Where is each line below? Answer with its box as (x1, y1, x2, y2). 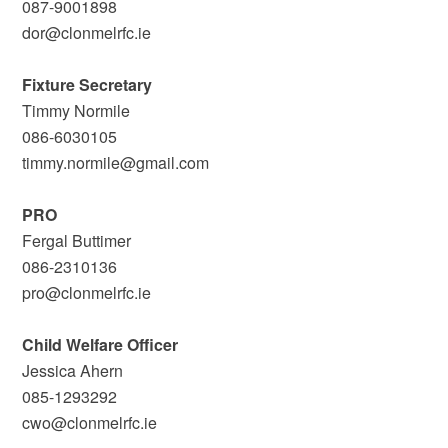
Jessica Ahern (22, 359, 124, 382)
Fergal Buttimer (22, 229, 132, 252)
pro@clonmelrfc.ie (22, 281, 152, 304)
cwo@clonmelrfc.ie (22, 411, 158, 434)
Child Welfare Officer (22, 333, 179, 356)
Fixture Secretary (22, 73, 153, 96)
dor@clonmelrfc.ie (22, 21, 152, 44)
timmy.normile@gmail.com (22, 151, 210, 174)
